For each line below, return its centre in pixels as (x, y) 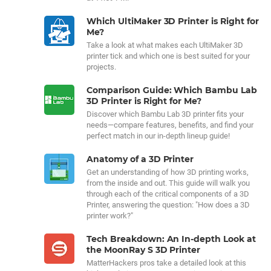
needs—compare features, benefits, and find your (170, 125)
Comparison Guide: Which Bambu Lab (172, 90)
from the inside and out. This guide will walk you (168, 183)
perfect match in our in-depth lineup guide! (158, 136)
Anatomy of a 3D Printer (140, 159)
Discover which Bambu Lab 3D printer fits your (165, 114)
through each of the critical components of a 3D (168, 194)
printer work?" (110, 216)
